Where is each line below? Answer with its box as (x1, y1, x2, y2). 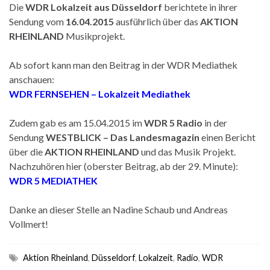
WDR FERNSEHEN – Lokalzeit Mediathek (9, 87, 190, 99)
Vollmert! (9, 218, 48, 230)
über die (9, 145, 45, 157)
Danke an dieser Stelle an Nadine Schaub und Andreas (9, 203, 228, 215)
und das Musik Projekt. (139, 145, 236, 157)
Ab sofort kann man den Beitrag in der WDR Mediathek (9, 58, 237, 71)
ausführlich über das (114, 15, 200, 27)
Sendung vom (9, 15, 66, 27)
